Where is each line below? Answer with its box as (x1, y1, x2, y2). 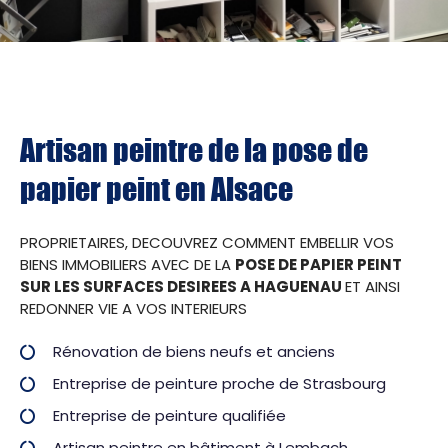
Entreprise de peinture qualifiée (53, 405, 286, 427)
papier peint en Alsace (20, 170, 293, 208)
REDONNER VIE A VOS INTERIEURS (20, 298, 247, 320)
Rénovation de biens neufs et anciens (53, 341, 335, 363)
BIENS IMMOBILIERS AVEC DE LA (20, 254, 235, 276)
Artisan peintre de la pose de (20, 131, 368, 169)
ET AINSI (345, 276, 400, 298)
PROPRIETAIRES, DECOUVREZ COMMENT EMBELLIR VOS (20, 232, 394, 254)
